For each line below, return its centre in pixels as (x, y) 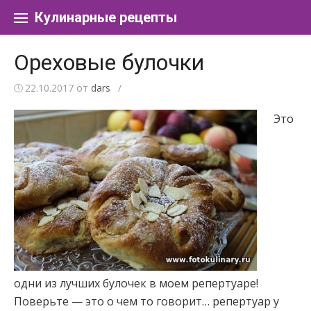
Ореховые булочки (109, 62)
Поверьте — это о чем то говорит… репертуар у (146, 301)
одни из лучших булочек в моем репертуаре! (136, 283)
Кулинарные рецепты (106, 17)
